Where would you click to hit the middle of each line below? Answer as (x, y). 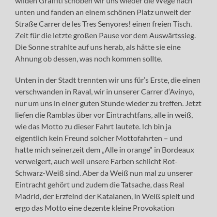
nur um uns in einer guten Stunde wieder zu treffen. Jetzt (108, 103)
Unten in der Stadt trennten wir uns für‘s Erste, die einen (108, 79)
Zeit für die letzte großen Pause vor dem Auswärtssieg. (106, 35)
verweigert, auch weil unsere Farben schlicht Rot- (97, 161)
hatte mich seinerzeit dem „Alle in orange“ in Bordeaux (105, 149)
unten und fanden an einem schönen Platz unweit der (103, 12)
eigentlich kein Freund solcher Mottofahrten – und (99, 138)
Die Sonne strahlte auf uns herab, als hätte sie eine (98, 46)
